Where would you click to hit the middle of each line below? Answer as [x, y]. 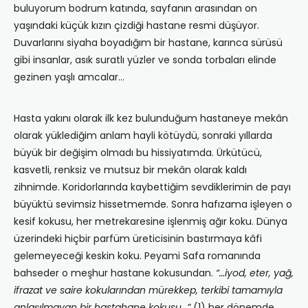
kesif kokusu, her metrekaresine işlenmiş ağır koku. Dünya [151, 222]
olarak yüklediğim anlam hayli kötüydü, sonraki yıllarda [143, 136]
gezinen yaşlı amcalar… [69, 77]
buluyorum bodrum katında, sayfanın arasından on [135, 9]
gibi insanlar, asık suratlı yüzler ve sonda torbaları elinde [145, 60]
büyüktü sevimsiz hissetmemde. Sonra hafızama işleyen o [153, 205]
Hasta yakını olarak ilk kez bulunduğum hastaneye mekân [151, 119]
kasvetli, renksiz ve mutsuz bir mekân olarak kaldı [130, 170]
